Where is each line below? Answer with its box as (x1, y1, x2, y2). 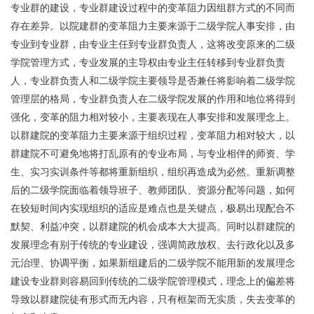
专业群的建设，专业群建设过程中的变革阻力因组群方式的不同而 (11, 2, 295, 13)
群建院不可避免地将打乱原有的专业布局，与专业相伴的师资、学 (11, 148, 295, 159)
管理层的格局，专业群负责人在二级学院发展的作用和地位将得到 (11, 93, 295, 104)
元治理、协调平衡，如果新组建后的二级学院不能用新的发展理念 (11, 257, 295, 268)
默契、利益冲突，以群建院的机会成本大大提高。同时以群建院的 (11, 221, 295, 232)
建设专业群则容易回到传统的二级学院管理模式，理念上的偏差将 (11, 275, 295, 287)
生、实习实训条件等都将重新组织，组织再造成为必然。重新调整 (11, 166, 295, 177)
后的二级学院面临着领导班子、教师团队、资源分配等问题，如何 (11, 184, 295, 196)
